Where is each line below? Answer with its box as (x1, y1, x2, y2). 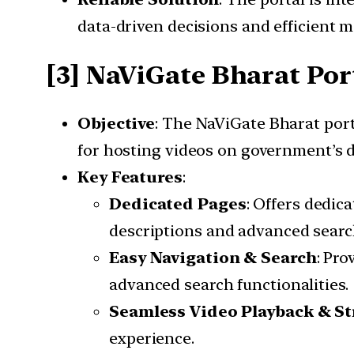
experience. (109, 329, 194, 348)
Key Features (77, 168, 183, 187)
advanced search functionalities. (109, 275, 348, 295)
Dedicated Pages (109, 194, 247, 214)
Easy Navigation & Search (109, 248, 317, 268)
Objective (77, 114, 156, 134)
